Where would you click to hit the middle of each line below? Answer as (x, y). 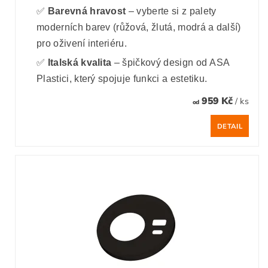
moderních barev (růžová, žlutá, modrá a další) (139, 28)
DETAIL (230, 126)
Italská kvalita (80, 63)
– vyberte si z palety (171, 11)
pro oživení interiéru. (82, 44)
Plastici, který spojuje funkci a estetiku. (122, 79)
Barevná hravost (87, 11)
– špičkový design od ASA (171, 63)
